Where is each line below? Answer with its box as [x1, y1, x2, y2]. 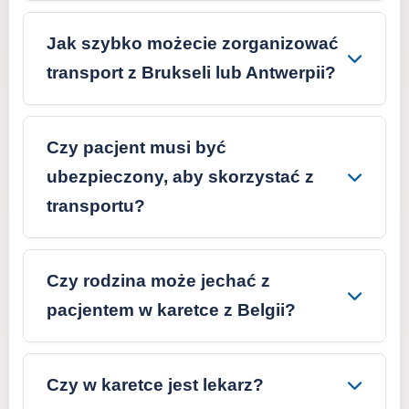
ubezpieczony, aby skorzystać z [47, 167, 314, 186]
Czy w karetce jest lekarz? [47, 375, 264, 394]
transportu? [47, 196, 145, 215]
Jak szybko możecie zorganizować [47, 34, 339, 53]
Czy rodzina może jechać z [47, 271, 270, 290]
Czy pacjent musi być [47, 138, 226, 157]
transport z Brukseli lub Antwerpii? [47, 63, 336, 82]
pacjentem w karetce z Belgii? [47, 300, 296, 320]
